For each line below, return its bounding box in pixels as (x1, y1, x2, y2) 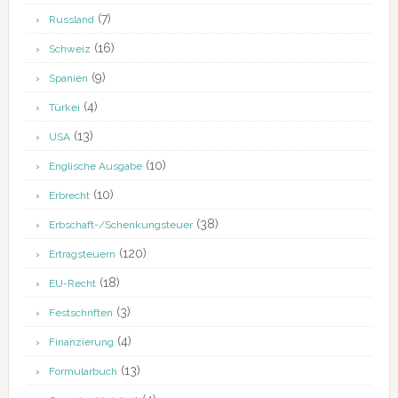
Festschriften (48, 306, 113, 320)
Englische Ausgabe (48, 160, 142, 173)
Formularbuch (48, 365, 117, 378)
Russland (48, 13, 94, 27)
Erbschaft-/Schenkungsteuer (48, 219, 193, 232)
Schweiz (48, 43, 91, 56)
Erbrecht (48, 189, 90, 203)
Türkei (48, 101, 80, 115)
